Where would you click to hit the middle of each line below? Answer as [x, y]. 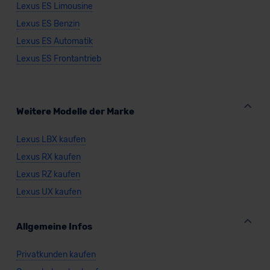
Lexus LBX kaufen [51, 140]
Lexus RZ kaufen [48, 175]
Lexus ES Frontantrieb [58, 59]
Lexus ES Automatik [54, 42]
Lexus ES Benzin [48, 24]
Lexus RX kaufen [48, 157]
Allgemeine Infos [54, 227]
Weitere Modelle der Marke [75, 112]
